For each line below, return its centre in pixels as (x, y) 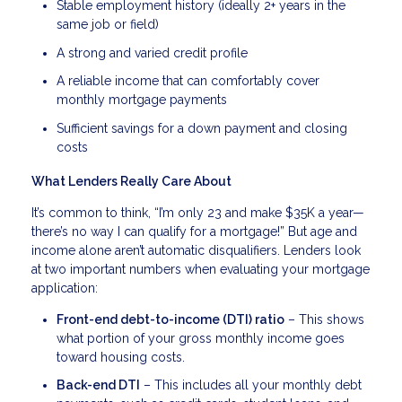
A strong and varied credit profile (152, 52)
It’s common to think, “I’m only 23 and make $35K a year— (198, 212)
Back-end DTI (98, 385)
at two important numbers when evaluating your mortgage (201, 269)
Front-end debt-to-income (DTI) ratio (170, 319)
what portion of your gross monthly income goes (201, 338)
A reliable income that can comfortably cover (188, 81)
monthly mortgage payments (142, 100)
